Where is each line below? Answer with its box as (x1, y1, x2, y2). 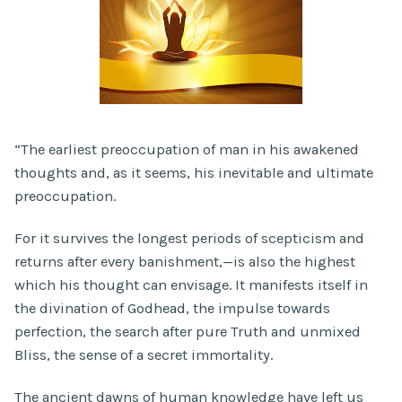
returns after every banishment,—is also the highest (14, 252, 355, 270)
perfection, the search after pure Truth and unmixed (14, 322, 361, 340)
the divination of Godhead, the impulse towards (14, 299, 330, 317)
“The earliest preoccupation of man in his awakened (14, 140, 359, 158)
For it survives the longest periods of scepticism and (14, 229, 364, 247)
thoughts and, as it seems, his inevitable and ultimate (14, 163, 373, 181)
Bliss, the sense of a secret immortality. (14, 345, 273, 363)
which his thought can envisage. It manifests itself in (14, 275, 368, 293)
